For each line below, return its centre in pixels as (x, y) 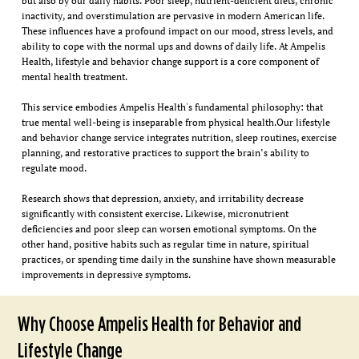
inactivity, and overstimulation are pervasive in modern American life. (173, 16)
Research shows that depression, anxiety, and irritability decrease (162, 199)
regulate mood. (55, 168)
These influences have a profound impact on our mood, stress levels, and (177, 31)
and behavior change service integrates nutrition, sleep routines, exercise (179, 138)
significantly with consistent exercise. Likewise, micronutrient (155, 214)
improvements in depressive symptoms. (107, 275)
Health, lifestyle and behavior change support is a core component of (170, 62)
